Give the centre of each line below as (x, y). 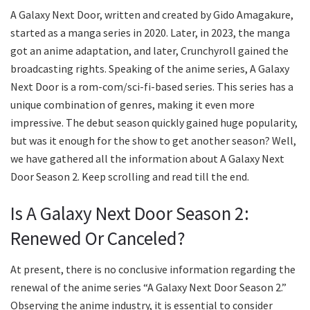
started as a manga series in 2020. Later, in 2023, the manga (150, 32)
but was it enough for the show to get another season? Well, (153, 140)
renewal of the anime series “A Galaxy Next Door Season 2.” (148, 288)
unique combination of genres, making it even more (133, 104)
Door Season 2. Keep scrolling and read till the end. (130, 176)
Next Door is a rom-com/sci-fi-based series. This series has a (152, 86)
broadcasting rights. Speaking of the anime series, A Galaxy (150, 68)
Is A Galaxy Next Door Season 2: (130, 213)
